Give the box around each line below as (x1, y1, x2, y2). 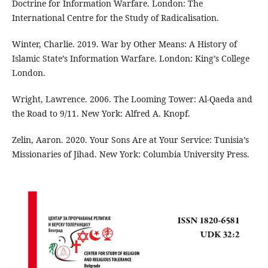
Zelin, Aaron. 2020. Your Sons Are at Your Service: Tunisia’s (11, 134, 249, 146)
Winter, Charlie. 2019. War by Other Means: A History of (11, 38, 237, 50)
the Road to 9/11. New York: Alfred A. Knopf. (11, 108, 190, 120)
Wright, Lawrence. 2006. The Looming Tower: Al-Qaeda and (11, 93, 252, 105)
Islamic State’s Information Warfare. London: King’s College (11, 53, 249, 65)
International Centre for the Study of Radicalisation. (11, 12, 219, 24)
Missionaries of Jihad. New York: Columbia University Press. (11, 148, 249, 160)
